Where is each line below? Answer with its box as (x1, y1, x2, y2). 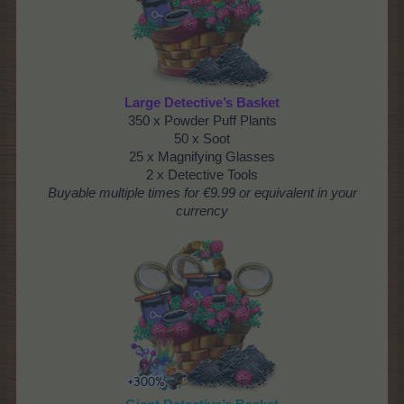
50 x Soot (174, 131, 230, 146)
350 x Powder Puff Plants (127, 113, 277, 128)
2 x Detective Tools (146, 167, 258, 182)
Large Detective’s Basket (124, 95, 280, 110)
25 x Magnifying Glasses (129, 149, 275, 164)
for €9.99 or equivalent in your (179, 185, 357, 200)
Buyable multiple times (47, 185, 180, 200)
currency (176, 203, 228, 218)
